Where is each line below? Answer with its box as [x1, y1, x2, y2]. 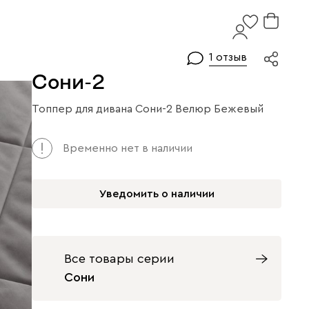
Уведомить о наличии [99, 188, 215, 199]
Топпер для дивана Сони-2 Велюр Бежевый [32, 103, 263, 114]
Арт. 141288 [32, 112, 91, 123]
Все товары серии [64, 252, 175, 265]
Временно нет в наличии [63, 143, 192, 154]
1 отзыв [209, 52, 247, 63]
